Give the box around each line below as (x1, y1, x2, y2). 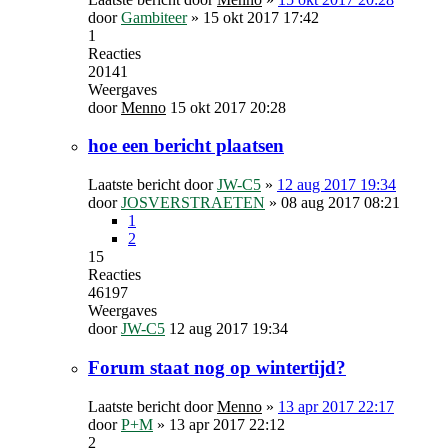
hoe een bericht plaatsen (88, 135, 284, 157)
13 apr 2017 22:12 (169, 415, 285, 433)
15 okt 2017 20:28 (170, 98, 286, 116)
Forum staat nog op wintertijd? (88, 356, 346, 378)
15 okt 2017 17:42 (203, 8, 319, 26)
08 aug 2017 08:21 (281, 194, 400, 212)
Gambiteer (121, 8, 187, 26)
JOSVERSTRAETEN (121, 194, 265, 212)
